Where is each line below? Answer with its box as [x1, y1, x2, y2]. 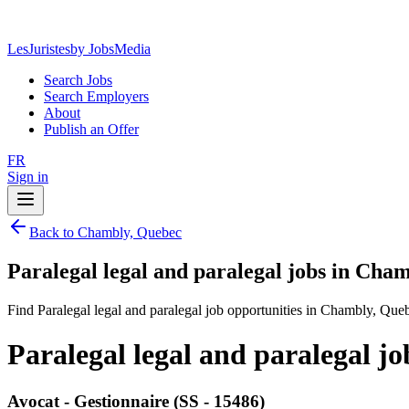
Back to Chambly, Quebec [29, 225, 182, 240]
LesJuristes [7, 41, 70, 57]
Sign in [7, 169, 48, 184]
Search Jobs [44, 72, 112, 88]
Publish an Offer [44, 121, 139, 137]
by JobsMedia [70, 41, 151, 57]
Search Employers [44, 89, 149, 104]
